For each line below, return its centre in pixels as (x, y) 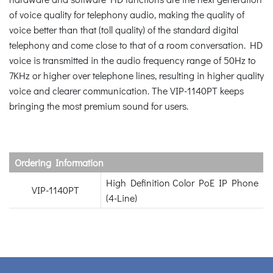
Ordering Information (59, 162)
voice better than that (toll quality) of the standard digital (124, 29)
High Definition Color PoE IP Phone (182, 182)
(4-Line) (122, 197)
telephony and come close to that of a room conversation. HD (136, 44)
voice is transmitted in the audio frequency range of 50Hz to (133, 60)
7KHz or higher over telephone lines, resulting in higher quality (136, 75)
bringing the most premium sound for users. (99, 105)
